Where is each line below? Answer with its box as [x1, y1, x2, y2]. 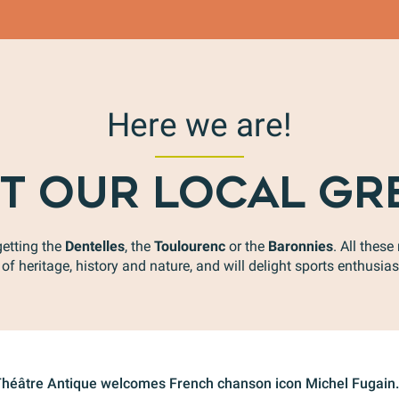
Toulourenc [154, 238, 225, 255]
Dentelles [65, 238, 125, 255]
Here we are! [107, 106, 292, 144]
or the [225, 238, 268, 255]
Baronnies [268, 238, 333, 255]
